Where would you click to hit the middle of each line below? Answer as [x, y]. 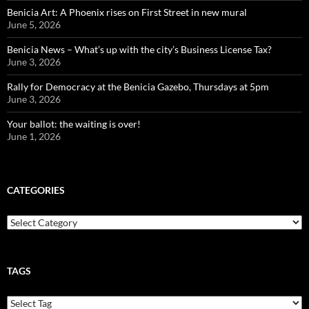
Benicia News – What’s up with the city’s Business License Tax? [139, 49]
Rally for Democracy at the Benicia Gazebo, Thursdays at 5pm [138, 86]
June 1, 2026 [34, 136]
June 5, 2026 [34, 24]
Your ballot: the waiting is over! [74, 123]
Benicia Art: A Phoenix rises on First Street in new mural [127, 12]
